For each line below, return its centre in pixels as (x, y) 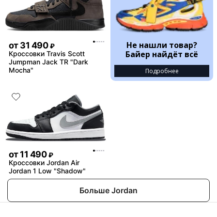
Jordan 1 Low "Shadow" (47, 170)
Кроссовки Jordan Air (44, 162)
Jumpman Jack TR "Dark (48, 62)
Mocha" (21, 70)
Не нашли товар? (162, 45)
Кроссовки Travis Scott (47, 54)
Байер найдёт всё (162, 54)
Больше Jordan (108, 190)
